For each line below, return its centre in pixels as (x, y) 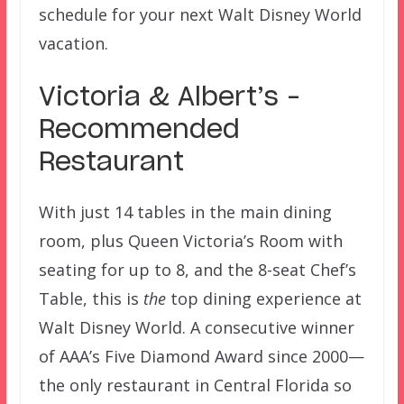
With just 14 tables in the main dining (185, 212)
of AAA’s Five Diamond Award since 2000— (201, 357)
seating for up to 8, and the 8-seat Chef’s (197, 270)
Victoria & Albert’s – (169, 99)
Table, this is (91, 299)
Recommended (139, 131)
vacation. (73, 44)
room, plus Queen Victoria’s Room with (190, 241)
